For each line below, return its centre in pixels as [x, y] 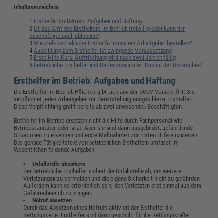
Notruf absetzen [52, 200]
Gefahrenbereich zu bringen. [59, 193]
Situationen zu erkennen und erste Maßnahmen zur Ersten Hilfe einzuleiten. [106, 135]
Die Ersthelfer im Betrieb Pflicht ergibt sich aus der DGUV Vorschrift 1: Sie [104, 92]
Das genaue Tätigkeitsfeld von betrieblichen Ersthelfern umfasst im [96, 143]
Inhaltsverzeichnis [36, 7]
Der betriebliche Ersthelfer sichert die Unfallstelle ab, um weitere [102, 171]
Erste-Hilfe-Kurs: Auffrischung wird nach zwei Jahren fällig [105, 58]
